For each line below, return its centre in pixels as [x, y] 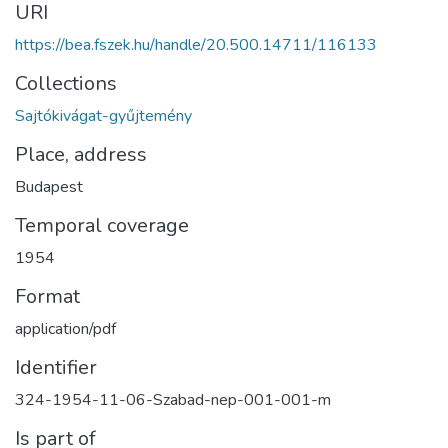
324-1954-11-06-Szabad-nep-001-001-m [173, 400]
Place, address [81, 155]
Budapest [49, 187]
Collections [66, 84]
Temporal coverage [102, 226]
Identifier [56, 368]
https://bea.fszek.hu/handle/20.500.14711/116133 [196, 45]
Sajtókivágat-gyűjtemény [103, 116]
